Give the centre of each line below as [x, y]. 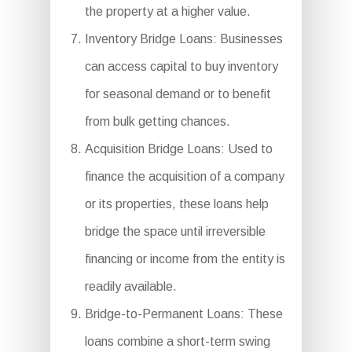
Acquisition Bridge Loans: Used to [178, 149]
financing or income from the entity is [185, 259]
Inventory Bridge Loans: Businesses [183, 39]
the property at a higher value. [167, 11]
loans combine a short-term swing [177, 341]
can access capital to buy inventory [181, 66]
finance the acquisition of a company [184, 176]
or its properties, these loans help [176, 204]
